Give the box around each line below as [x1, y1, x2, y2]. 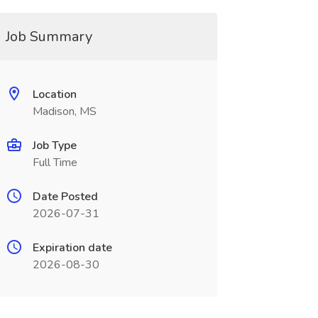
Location [32, 87, 77, 102]
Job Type [32, 138, 77, 153]
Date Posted [32, 189, 98, 204]
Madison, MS [32, 104, 97, 119]
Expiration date [32, 240, 112, 256]
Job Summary [5, 27, 92, 46]
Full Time [32, 155, 77, 170]
